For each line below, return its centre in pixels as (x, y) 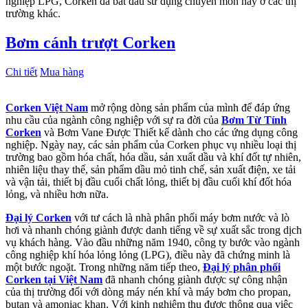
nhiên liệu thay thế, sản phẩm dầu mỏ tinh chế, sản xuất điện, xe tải (151, 169)
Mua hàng (62, 71)
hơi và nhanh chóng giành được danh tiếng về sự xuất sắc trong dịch (154, 230)
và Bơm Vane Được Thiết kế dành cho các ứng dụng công (169, 132)
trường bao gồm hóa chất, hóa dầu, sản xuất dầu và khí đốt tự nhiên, (153, 157)
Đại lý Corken (38, 217)
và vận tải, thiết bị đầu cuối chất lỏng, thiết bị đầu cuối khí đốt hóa (148, 181)
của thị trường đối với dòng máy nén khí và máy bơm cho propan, (148, 291)
